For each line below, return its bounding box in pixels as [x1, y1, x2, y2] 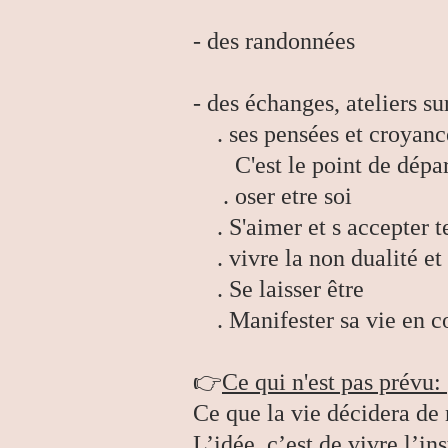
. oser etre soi [193, 183, 352, 209]
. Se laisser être [193, 276, 370, 302]
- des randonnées [193, 28, 361, 54]
